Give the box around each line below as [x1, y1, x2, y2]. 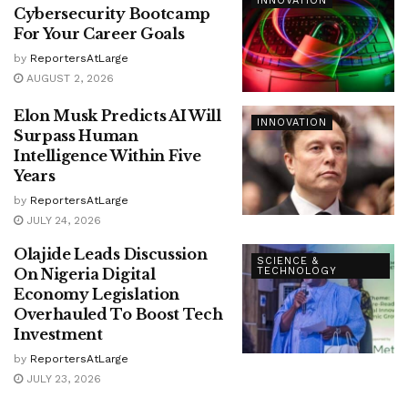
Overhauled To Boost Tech [14, 305, 223, 324]
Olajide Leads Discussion [14, 245, 208, 264]
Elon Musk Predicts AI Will [14, 107, 221, 126]
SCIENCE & [256, 255, 319, 268]
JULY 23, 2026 [23, 372, 101, 386]
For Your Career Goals [14, 24, 185, 43]
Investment [14, 325, 103, 344]
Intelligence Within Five [14, 147, 201, 166]
